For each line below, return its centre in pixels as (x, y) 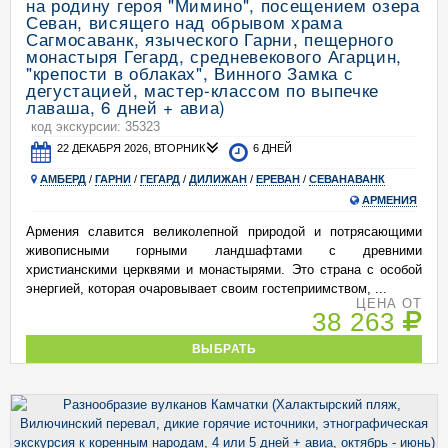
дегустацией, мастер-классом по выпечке (202, 89)
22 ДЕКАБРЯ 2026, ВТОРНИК (131, 148)
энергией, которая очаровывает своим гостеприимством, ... (206, 288)
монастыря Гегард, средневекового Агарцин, (214, 55)
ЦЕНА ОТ (388, 303)
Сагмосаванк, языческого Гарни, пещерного (210, 38)
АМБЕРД (63, 179)
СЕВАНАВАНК (347, 179)
